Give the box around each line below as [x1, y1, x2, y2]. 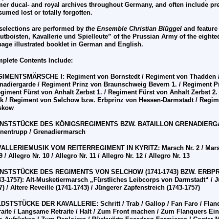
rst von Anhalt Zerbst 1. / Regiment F [31, 88, 143, 96]
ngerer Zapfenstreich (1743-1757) [102, 184, 200, 192]
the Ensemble [86, 25, 127, 33]
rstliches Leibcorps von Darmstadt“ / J [101, 176, 218, 184]
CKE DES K [25, 120, 60, 128]
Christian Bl [129, 25, 165, 33]
